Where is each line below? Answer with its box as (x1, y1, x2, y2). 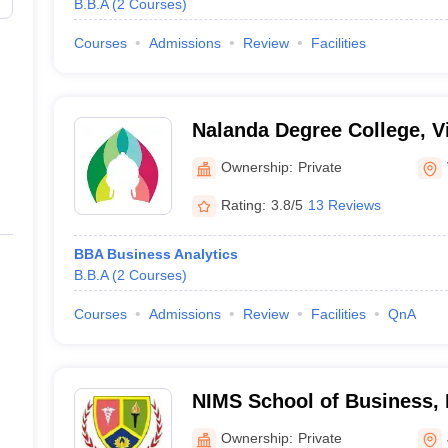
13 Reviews (307, 196, 381, 213)
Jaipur (191, 416, 252, 438)
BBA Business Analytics (73, 246, 238, 262)
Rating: (220, 196, 266, 213)
